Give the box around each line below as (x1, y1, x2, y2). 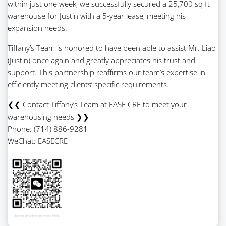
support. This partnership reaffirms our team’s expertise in (8, 67, 205, 77)
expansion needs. (8, 22, 67, 33)
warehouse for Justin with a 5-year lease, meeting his (8, 10, 186, 21)
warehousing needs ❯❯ (8, 111, 89, 122)
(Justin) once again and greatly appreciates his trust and (8, 54, 195, 65)
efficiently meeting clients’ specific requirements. (8, 79, 169, 89)
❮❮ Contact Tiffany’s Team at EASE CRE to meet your (8, 99, 187, 109)
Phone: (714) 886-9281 (8, 123, 88, 134)
